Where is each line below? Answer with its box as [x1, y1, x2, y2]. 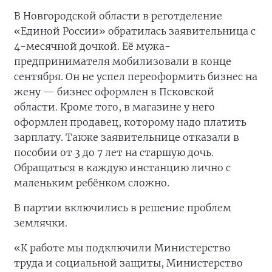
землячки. [14, 217, 70, 229]
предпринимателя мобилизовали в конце [14, 55, 231, 67]
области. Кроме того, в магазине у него [14, 101, 215, 113]
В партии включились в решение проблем [14, 202, 231, 214]
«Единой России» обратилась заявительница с [14, 25, 256, 37]
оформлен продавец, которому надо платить [14, 116, 246, 128]
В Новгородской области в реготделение [14, 10, 222, 22]
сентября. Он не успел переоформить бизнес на [14, 70, 257, 83]
